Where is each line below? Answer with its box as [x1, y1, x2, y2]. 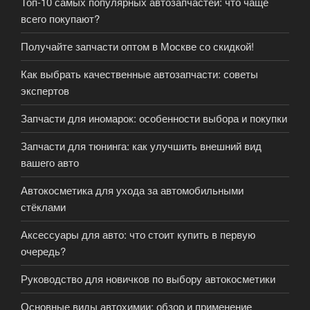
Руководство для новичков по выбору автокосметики [21, 271, 275, 286]
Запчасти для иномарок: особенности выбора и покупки [21, 111, 287, 126]
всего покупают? [21, 11, 100, 26]
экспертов [21, 83, 69, 98]
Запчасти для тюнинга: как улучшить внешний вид [21, 138, 262, 154]
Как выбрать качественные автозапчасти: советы [21, 66, 258, 82]
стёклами [21, 199, 66, 215]
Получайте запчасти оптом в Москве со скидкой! [21, 39, 254, 54]
